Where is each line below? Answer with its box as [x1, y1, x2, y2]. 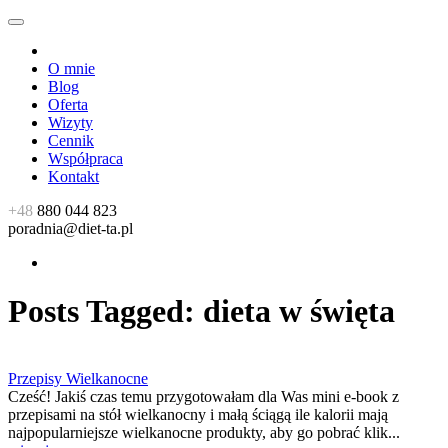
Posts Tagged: [8, 293, 195, 330]
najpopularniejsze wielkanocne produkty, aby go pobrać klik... [8, 423, 400, 441]
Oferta [48, 96, 88, 113]
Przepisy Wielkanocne [8, 369, 148, 387]
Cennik [48, 132, 94, 149]
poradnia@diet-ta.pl [8, 220, 133, 237]
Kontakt [48, 168, 99, 185]
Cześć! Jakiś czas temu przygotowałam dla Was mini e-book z [8, 387, 399, 405]
